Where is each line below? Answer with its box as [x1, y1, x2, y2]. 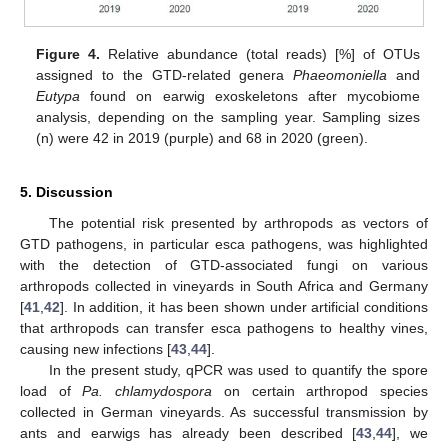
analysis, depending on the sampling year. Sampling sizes [36, 109, 420, 126]
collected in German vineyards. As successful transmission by [20, 404, 428, 421]
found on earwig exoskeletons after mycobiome [80, 88, 420, 105]
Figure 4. [36, 46, 101, 63]
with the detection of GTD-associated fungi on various [20, 257, 428, 274]
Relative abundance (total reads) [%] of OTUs [100, 46, 420, 63]
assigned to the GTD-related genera [36, 67, 294, 84]
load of [20, 383, 83, 400]
